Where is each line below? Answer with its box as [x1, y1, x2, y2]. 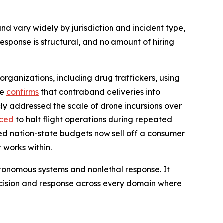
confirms [6, 87, 39, 97]
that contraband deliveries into [39, 87, 160, 97]
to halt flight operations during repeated [14, 114, 172, 124]
